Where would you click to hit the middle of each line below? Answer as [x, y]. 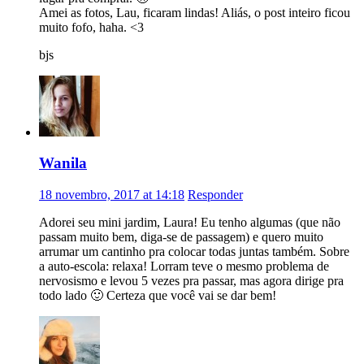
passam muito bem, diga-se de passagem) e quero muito [181, 236]
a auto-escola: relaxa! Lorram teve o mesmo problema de [184, 266]
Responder [215, 194]
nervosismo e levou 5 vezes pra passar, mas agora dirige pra [191, 280]
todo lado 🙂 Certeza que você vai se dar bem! [158, 295]
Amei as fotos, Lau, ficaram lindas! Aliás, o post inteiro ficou [195, 12]
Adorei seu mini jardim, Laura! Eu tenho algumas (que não [190, 222]
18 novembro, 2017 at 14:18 [112, 194]
